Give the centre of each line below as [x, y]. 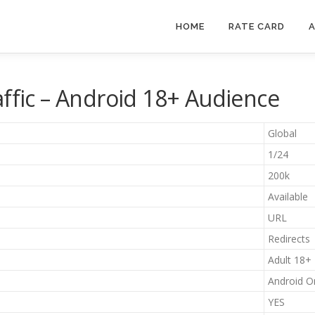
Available [288, 197]
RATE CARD [257, 26]
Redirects [289, 239]
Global [282, 133]
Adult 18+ [290, 260]
